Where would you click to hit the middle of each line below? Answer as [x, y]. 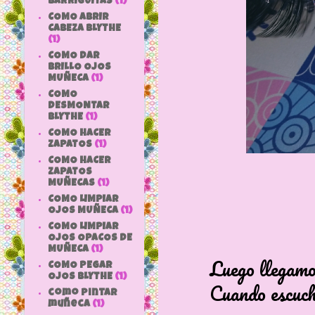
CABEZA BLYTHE [84, 28]
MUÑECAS [71, 183]
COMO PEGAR [80, 265]
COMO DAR [73, 56]
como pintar [82, 293]
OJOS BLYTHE [80, 277]
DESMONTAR [78, 106]
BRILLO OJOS [79, 67]
